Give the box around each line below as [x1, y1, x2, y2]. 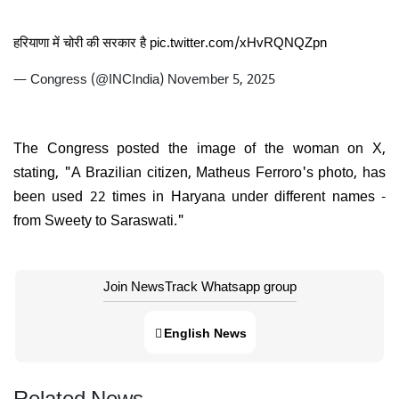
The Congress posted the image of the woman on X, [13, 134, 386, 159]
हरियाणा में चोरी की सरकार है [13, 29, 150, 53]
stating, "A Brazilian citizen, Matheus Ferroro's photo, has [13, 158, 386, 183]
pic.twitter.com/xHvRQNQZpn [150, 29, 327, 53]
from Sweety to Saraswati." [13, 206, 191, 232]
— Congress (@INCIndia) [13, 66, 167, 89]
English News [163, 321, 247, 343]
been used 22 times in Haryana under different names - [13, 182, 386, 208]
